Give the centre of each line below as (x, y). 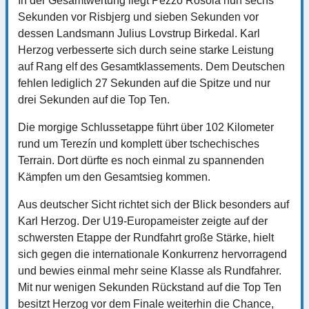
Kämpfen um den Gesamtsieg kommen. (114, 177)
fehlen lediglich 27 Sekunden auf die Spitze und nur (144, 83)
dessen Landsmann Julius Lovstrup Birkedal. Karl (139, 33)
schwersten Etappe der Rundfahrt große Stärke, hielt (146, 237)
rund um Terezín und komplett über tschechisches (139, 143)
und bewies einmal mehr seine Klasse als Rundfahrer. (150, 270)
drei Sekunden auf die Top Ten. (94, 99)
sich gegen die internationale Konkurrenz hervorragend (152, 254)
